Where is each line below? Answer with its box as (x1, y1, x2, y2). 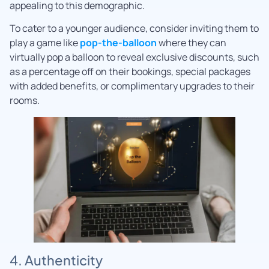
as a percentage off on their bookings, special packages (10, 65, 250, 79)
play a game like (10, 36, 80, 50)
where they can (157, 36, 226, 50)
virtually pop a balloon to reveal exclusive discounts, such (10, 50, 259, 64)
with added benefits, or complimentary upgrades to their (10, 79, 255, 93)
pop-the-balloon (80, 36, 157, 50)
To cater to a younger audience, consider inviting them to (10, 22, 259, 35)
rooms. (10, 94, 40, 107)
